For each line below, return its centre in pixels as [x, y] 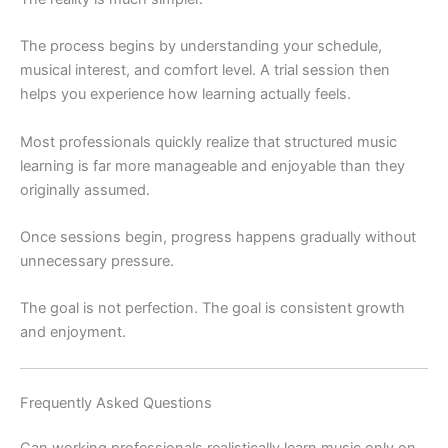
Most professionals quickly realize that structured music [208, 141]
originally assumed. [85, 189]
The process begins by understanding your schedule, [201, 46]
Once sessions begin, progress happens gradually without [218, 237]
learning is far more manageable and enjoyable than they [212, 165]
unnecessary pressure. [97, 261]
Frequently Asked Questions [116, 402]
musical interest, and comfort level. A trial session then [205, 70]
